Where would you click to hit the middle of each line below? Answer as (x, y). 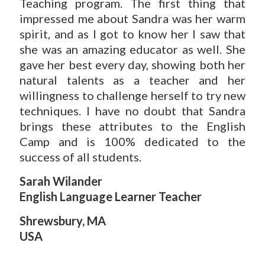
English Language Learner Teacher (111, 196)
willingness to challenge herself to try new (132, 95)
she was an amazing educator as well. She (132, 49)
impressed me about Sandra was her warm (132, 18)
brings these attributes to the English (132, 126)
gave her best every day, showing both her (132, 64)
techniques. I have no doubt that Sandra (132, 111)
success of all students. (80, 157)
